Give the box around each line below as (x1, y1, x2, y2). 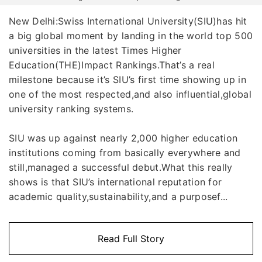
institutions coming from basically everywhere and (9, 147, 241, 159)
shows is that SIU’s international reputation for (9, 176, 222, 188)
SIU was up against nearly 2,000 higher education (9, 132, 238, 144)
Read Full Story (98, 233, 164, 245)
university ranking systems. (9, 103, 134, 115)
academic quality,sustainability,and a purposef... (9, 191, 228, 203)
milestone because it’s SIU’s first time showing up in (9, 74, 246, 86)
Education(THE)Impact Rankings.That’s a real (9, 59, 215, 71)
